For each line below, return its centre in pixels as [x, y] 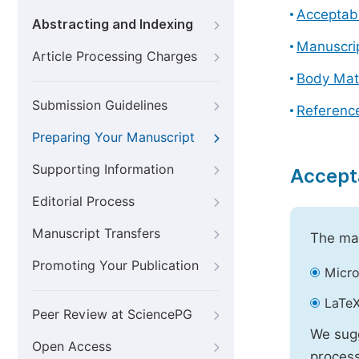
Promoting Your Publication [115, 266]
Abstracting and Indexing [113, 24]
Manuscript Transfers [96, 234]
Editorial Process [83, 202]
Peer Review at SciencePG [112, 315]
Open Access [72, 347]
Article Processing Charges [115, 56]
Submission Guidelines [100, 105]
